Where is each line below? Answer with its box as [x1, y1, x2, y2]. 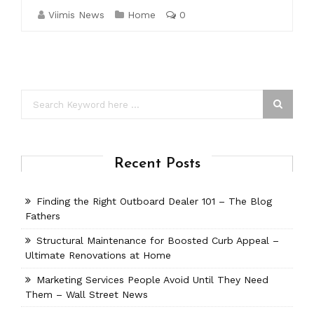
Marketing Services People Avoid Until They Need [36, 273, 269, 285]
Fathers [25, 210, 61, 222]
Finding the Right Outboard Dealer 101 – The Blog [36, 196, 273, 207]
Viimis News [48, 9, 104, 20]
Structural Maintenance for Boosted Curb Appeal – [36, 235, 280, 247]
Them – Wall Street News [25, 288, 149, 300]
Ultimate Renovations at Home [25, 250, 172, 261]
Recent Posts [114, 156, 200, 171]
